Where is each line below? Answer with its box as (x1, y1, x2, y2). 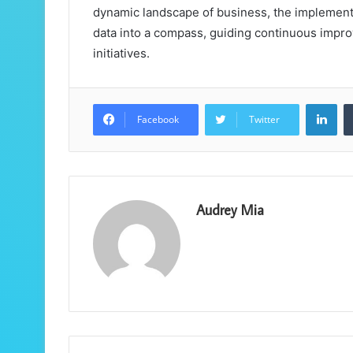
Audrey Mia (196, 201, 264, 220)
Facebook (137, 113, 179, 127)
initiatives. (93, 46, 150, 61)
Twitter (249, 113, 280, 127)
